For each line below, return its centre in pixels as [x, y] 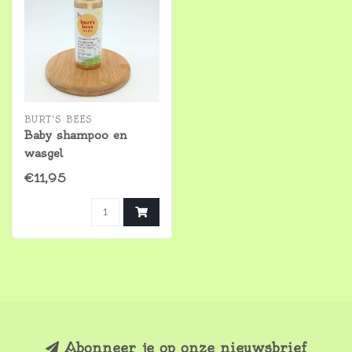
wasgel [44, 153]
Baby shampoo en [75, 135]
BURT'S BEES [58, 119]
